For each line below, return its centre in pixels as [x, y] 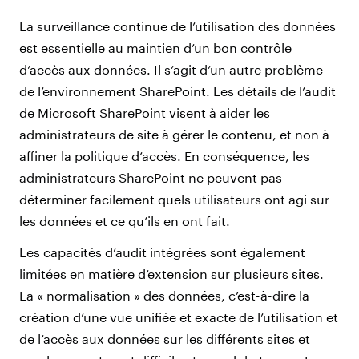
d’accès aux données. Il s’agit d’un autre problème [171, 69]
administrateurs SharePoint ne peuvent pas [151, 177]
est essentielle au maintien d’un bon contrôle [155, 47]
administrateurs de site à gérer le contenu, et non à [174, 134]
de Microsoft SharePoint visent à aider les [145, 112]
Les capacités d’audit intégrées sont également [162, 252]
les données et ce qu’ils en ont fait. [125, 220]
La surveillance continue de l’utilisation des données [177, 26]
